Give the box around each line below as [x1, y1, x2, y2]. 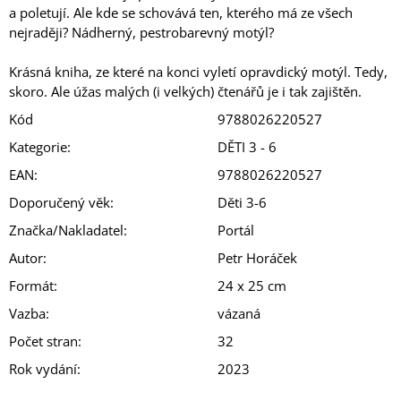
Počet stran [9, 331, 78, 350]
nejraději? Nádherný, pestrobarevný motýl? [9, 22, 274, 41]
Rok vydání [9, 359, 77, 378]
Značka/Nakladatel [9, 220, 124, 239]
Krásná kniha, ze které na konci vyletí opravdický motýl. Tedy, [9, 62, 388, 81]
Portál [218, 220, 254, 239]
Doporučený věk [9, 192, 110, 211]
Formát [9, 276, 54, 294]
